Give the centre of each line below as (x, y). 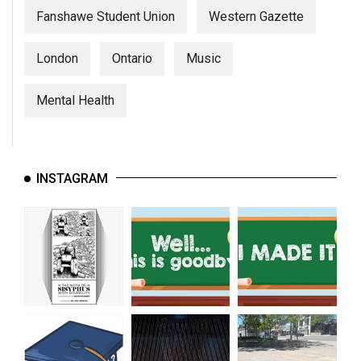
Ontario (132, 59)
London (57, 59)
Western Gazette (256, 17)
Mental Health (75, 101)
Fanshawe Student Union (106, 17)
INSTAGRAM (72, 179)
